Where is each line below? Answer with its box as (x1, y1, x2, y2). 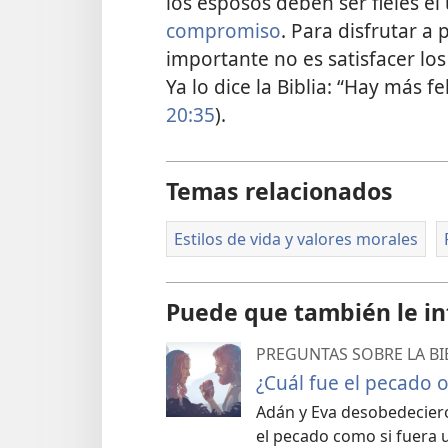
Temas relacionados (166, 175, 393, 207)
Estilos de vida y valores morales (174, 228, 418, 250)
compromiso (166, 17, 281, 44)
